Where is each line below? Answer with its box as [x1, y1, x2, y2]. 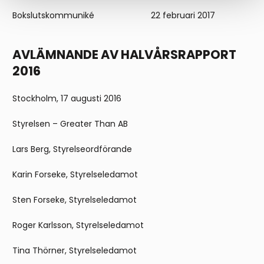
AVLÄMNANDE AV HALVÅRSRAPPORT [12, 46, 236, 64]
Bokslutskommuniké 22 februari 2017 [12, 9, 215, 22]
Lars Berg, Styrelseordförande [12, 143, 132, 156]
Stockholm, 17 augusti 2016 [12, 93, 121, 105]
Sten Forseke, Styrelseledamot [12, 194, 137, 206]
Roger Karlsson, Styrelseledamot [12, 219, 144, 232]
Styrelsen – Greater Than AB [12, 118, 128, 130]
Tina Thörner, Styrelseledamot [12, 245, 137, 257]
